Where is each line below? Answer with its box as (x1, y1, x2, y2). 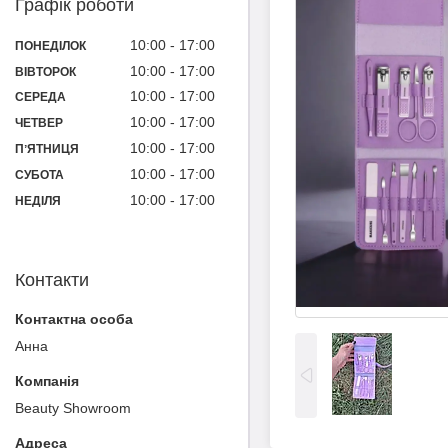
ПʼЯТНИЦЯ (15, 142, 79, 157)
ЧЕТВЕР (15, 116, 63, 131)
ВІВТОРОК (15, 64, 76, 79)
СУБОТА (15, 167, 64, 182)
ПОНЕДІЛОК (15, 38, 86, 53)
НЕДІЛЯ (15, 193, 61, 208)
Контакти (15, 269, 89, 290)
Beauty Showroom (15, 399, 131, 416)
